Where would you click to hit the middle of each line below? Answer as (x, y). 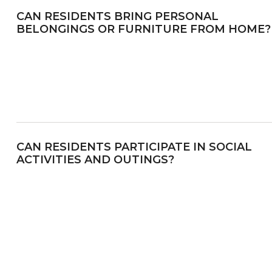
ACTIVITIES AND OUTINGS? (95, 159)
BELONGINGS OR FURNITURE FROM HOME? (143, 29)
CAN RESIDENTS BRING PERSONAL (117, 16)
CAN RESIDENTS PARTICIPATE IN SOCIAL (134, 147)
